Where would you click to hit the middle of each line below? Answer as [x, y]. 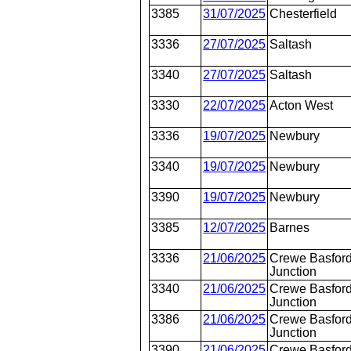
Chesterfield [304, 14]
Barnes [290, 228]
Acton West [302, 105]
